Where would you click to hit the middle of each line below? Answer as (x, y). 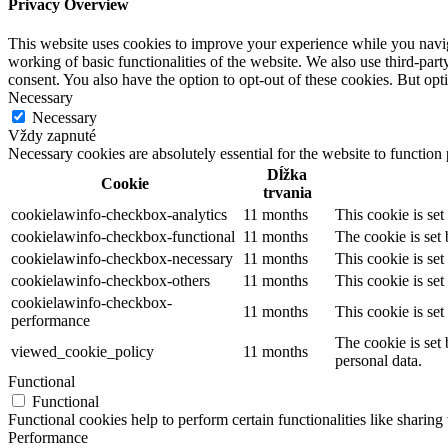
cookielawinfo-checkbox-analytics (119, 215)
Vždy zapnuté (52, 136)
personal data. (378, 361)
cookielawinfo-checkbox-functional (123, 237)
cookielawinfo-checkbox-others (110, 281)
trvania (287, 193)
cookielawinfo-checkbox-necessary (122, 259)
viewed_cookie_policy (82, 352)
